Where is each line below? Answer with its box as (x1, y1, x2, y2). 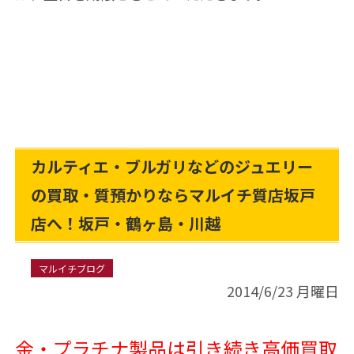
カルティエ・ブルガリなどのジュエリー (30, 155, 313, 178)
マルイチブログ (38, 262, 105, 275)
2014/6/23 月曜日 (227, 281, 340, 301)
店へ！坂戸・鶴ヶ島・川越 (30, 212, 220, 235)
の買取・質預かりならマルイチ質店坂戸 (30, 183, 315, 206)
